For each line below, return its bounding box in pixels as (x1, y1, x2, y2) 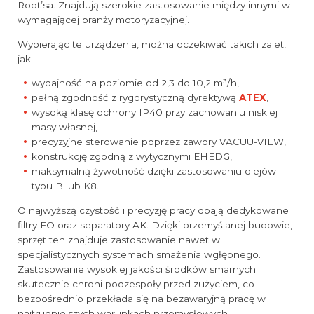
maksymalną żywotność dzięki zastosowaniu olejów (32, 165, 277, 177)
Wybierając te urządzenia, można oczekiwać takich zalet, (18, 38, 286, 50)
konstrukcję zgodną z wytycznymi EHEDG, (32, 151, 233, 163)
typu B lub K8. (32, 180, 100, 192)
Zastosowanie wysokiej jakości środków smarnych (18, 263, 256, 275)
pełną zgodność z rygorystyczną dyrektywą (32, 92, 240, 104)
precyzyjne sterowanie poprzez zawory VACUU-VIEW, (32, 136, 287, 148)
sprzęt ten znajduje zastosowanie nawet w (18, 233, 220, 245)
